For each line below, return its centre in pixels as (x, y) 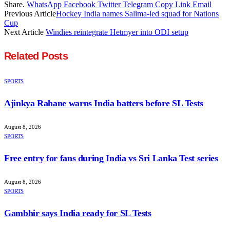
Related (23, 56)
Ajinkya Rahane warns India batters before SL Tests (104, 103)
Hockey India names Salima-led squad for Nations (137, 13)
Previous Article (30, 13)
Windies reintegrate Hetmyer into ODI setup (117, 32)
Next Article (25, 32)
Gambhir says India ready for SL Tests (78, 213)
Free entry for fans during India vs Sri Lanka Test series (111, 158)
